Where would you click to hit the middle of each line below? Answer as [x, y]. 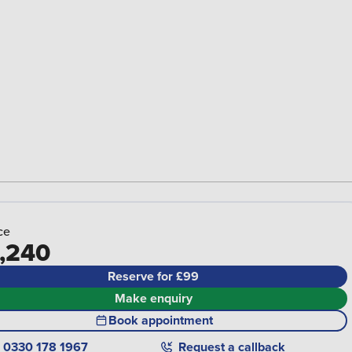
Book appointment [160, 321]
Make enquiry [153, 299]
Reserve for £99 [153, 277]
